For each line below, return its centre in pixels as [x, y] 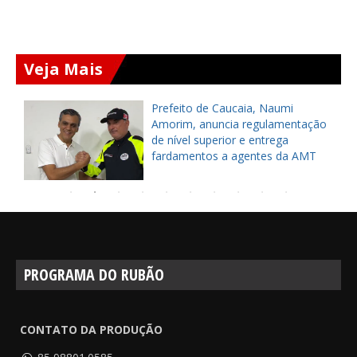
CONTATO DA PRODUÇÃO [91, 330]
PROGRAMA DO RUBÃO [94, 275]
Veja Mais [63, 69]
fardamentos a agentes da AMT [234, 156]
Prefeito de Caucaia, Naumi [222, 108]
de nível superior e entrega [220, 140]
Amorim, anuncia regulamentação [239, 124]
